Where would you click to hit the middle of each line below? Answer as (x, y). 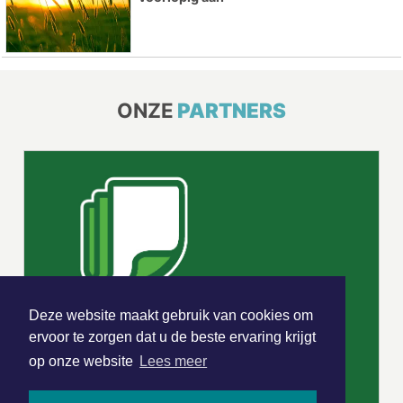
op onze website (83, 362)
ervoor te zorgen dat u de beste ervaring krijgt (172, 337)
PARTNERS (232, 110)
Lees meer (174, 362)
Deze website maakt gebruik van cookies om (171, 316)
